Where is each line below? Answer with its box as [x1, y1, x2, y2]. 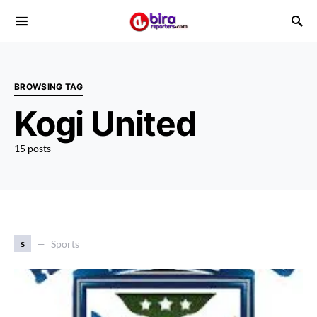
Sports [51, 237, 79, 250]
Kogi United [14, 103, 197, 144]
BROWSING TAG [14, 81, 83, 92]
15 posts [14, 142, 51, 154]
